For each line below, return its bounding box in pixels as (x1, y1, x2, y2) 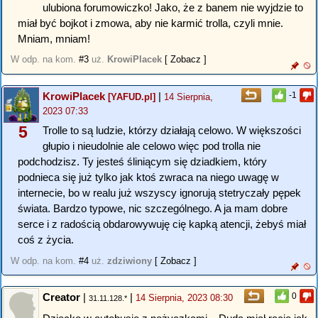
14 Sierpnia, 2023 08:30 (136, 292, 233, 304)
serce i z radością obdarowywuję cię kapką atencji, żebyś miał (18, 218, 306, 231)
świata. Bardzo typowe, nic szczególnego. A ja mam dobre (18, 202, 287, 215)
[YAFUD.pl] (105, 91, 155, 102)
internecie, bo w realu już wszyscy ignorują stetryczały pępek (18, 187, 301, 199)
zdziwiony (107, 255, 152, 266)
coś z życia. (18, 234, 74, 246)
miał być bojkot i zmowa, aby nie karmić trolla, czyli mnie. (18, 16, 283, 29)
